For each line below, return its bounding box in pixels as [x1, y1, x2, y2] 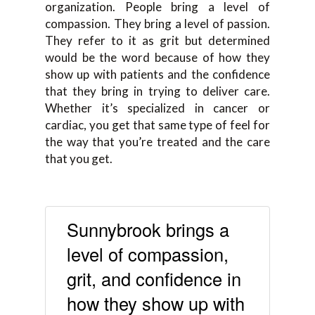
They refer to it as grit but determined [45, 33, 270, 48]
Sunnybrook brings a [67, 217, 229, 243]
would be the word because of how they [45, 50, 270, 65]
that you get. [45, 151, 112, 166]
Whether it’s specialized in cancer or [45, 101, 270, 115]
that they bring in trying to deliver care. [45, 84, 270, 98]
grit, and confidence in [67, 266, 241, 292]
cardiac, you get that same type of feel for [45, 117, 270, 132]
